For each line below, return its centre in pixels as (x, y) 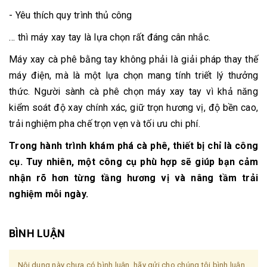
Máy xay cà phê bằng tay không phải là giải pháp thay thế (133, 60)
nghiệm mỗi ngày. (49, 194)
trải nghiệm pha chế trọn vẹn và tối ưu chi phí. (105, 124)
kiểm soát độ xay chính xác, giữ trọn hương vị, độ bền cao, (133, 108)
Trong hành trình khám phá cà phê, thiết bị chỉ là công (133, 146)
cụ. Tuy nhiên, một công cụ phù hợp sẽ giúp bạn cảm (133, 162)
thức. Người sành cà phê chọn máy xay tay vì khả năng (133, 92)
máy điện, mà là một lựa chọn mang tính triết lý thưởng (133, 76)
